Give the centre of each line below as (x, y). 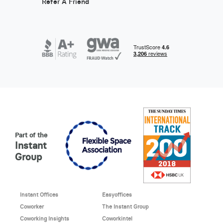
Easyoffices (117, 195)
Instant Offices (39, 195)
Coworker (32, 207)
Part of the (31, 135)
